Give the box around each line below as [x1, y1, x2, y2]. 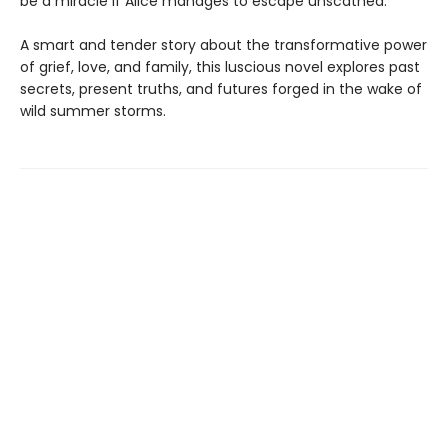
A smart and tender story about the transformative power [20, 35, 427, 56]
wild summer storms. [20, 101, 166, 122]
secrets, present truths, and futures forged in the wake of [20, 79, 422, 100]
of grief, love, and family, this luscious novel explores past [20, 57, 420, 78]
